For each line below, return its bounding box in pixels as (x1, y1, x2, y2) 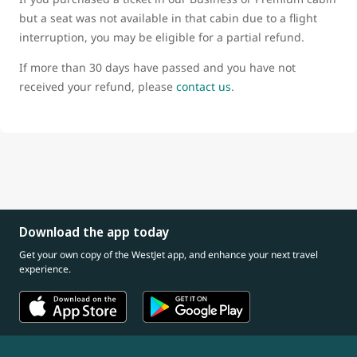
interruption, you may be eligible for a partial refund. (19, 29, 308, 45)
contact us (176, 79, 231, 94)
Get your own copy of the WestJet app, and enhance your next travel (19, 248, 318, 261)
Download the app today (19, 223, 169, 241)
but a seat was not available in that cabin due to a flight (19, 10, 317, 25)
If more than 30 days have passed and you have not (19, 60, 296, 75)
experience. (19, 262, 71, 276)
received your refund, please (19, 79, 176, 94)
